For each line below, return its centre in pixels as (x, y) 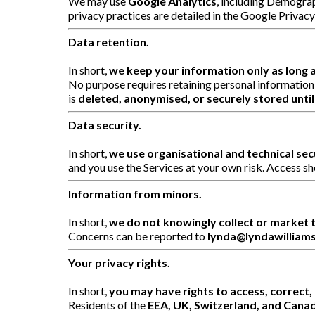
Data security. (105, 124)
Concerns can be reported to (138, 236)
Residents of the (108, 304)
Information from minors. (135, 193)
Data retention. (109, 41)
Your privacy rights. (119, 262)
